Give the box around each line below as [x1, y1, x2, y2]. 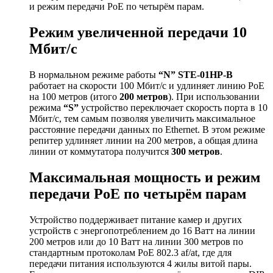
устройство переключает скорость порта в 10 [79, 102, 268, 113]
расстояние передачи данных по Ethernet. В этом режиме [29, 124, 265, 135]
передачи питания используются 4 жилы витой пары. [29, 258, 252, 269]
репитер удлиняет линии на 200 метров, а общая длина [29, 135, 258, 146]
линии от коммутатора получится [29, 146, 171, 157]
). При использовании [168, 91, 260, 102]
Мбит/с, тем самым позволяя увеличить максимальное [29, 113, 255, 124]
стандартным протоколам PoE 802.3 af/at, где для [29, 247, 232, 258]
